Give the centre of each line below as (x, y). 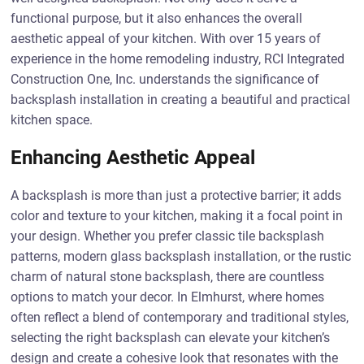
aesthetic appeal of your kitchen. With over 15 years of (166, 39)
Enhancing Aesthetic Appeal (133, 158)
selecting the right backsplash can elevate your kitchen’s (171, 338)
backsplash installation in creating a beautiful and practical (181, 100)
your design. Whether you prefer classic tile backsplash (168, 236)
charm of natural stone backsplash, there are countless (168, 277)
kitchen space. (52, 120)
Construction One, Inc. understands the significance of (165, 79)
